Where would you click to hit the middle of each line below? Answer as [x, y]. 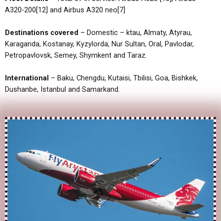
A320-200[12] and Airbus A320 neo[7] [65, 10]
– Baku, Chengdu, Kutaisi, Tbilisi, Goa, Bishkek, [123, 78]
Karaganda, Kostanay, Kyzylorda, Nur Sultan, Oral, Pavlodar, [99, 44]
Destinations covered [42, 32]
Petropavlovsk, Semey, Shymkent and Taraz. [76, 55]
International [27, 78]
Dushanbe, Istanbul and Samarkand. [62, 90]
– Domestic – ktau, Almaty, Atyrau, [135, 32]
